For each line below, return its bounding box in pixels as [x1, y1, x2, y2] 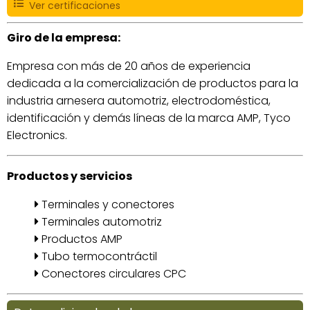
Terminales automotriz [39, 213, 162, 230]
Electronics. [7, 127, 67, 143]
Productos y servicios [7, 167, 132, 184]
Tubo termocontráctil [39, 248, 157, 264]
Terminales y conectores [39, 196, 174, 212]
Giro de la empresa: [7, 29, 120, 46]
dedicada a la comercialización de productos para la [7, 75, 298, 91]
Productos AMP [39, 230, 122, 247]
